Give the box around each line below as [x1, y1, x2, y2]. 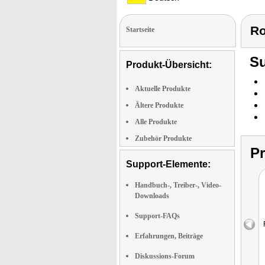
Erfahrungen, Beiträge [135, 232, 203, 240]
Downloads [135, 192, 169, 200]
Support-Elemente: [126, 159, 211, 169]
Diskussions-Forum [135, 252, 195, 260]
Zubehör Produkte [135, 134, 192, 143]
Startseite [126, 25, 154, 34]
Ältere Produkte [135, 101, 183, 109]
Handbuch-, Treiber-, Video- [135, 181, 221, 189]
